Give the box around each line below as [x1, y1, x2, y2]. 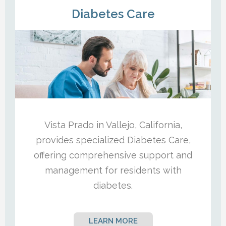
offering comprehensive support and [34, 149, 192, 160]
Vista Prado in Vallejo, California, [44, 119, 182, 130]
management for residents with [44, 164, 182, 176]
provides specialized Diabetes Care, [35, 134, 191, 145]
